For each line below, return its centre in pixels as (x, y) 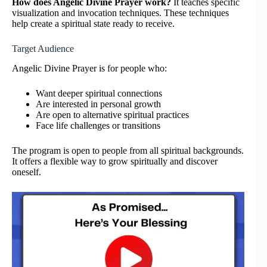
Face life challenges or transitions (98, 126)
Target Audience (43, 49)
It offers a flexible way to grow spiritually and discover (115, 162)
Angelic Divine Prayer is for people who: (89, 69)
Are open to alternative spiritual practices (112, 115)
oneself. (27, 172)
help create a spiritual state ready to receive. (93, 24)
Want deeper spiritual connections (99, 94)
